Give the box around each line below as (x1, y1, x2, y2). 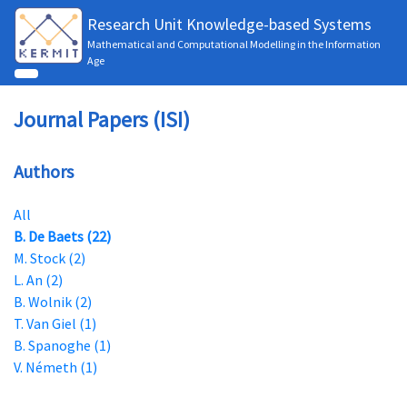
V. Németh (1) (14, 358, 97, 376)
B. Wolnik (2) (14, 293, 92, 311)
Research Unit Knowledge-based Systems (87, 14, 372, 35)
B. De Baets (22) (14, 227, 111, 245)
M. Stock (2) (14, 249, 85, 267)
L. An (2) (14, 271, 63, 289)
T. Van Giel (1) (14, 314, 96, 333)
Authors (14, 160, 74, 183)
